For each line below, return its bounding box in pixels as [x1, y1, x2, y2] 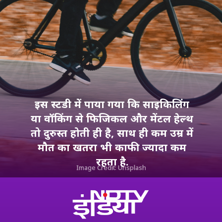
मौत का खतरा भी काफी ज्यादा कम [38, 140, 187, 155]
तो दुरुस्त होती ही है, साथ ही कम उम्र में [31, 125, 194, 140]
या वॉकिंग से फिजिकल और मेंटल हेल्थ [31, 111, 194, 126]
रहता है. [96, 154, 128, 169]
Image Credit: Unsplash [76, 164, 148, 172]
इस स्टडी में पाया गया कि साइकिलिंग [35, 97, 190, 111]
